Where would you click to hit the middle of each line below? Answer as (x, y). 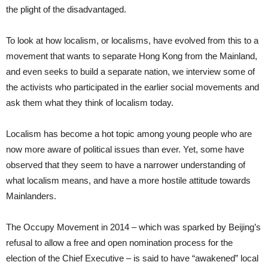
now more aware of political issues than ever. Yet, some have (125, 150)
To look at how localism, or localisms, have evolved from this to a (132, 41)
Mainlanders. (31, 196)
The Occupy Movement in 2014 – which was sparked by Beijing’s (133, 227)
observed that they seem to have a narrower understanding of (126, 165)
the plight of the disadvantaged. (66, 10)
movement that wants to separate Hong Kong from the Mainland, (132, 56)
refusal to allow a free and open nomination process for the (119, 243)
